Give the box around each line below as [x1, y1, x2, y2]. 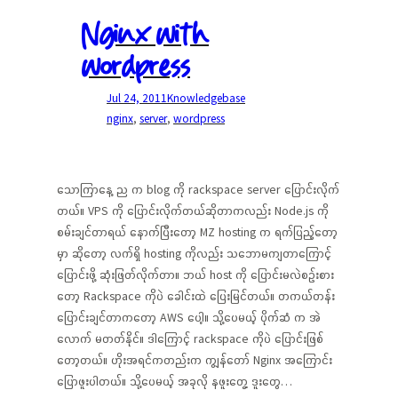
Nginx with [82, 13, 209, 59]
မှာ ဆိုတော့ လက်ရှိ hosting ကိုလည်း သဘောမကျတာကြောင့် [57, 245, 331, 261]
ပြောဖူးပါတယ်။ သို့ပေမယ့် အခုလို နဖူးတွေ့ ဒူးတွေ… [57, 373, 292, 389]
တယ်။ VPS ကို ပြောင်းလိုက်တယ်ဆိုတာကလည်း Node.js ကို [57, 203, 329, 219]
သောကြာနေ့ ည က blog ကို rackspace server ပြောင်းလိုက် [57, 181, 339, 197]
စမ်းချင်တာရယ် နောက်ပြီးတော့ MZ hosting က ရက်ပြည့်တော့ [57, 224, 338, 240]
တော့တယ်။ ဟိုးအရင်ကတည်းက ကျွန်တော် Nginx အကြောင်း [57, 352, 332, 368]
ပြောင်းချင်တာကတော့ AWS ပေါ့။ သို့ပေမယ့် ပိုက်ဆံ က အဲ [57, 309, 321, 325]
